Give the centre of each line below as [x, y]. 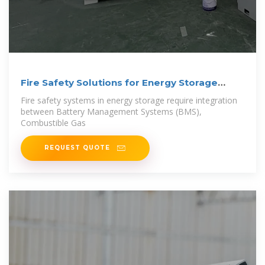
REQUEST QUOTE [78, 148]
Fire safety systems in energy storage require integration [129, 100]
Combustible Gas [53, 123]
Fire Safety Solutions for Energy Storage [119, 83]
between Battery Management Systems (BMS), [111, 112]
